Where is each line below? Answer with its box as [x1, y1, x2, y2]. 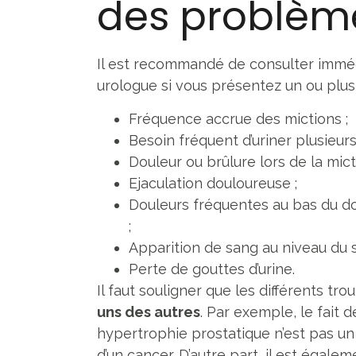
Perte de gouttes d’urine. [129, 261, 295, 278]
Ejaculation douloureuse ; [129, 175, 297, 192]
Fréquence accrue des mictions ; [129, 110, 348, 128]
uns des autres [97, 304, 200, 321]
